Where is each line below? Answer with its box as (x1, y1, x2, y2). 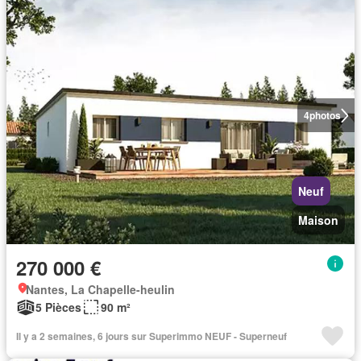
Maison (298, 212, 338, 229)
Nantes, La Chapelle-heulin (26, 281, 175, 298)
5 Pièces (35, 299, 81, 316)
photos (309, 108, 341, 123)
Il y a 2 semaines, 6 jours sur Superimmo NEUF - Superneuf (16, 329, 287, 344)
